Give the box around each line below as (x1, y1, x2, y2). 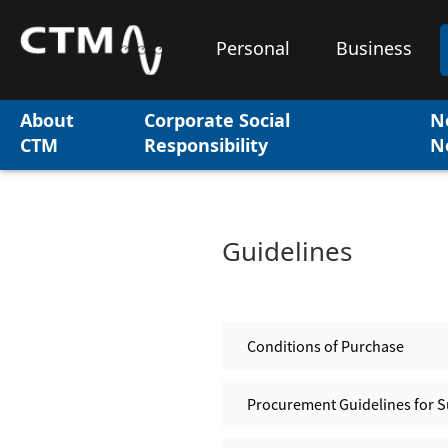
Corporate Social (144, 114, 291, 131)
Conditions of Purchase (247, 334, 404, 357)
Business (336, 41, 413, 59)
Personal (216, 41, 291, 59)
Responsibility (144, 139, 269, 156)
